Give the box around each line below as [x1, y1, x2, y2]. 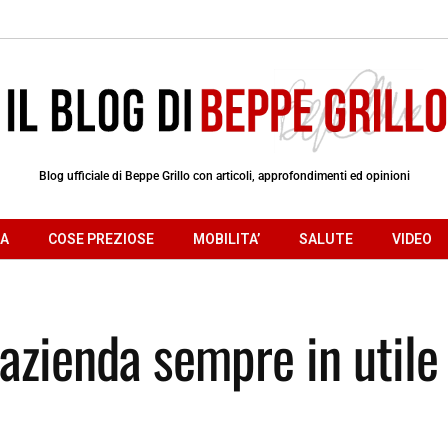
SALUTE [299, 230, 353, 247]
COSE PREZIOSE [48, 230, 154, 247]
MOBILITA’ [193, 230, 260, 247]
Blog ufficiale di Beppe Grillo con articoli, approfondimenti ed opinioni [38, 168, 410, 183]
